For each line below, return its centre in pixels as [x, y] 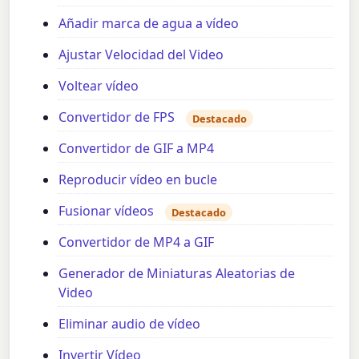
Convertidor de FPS [117, 117]
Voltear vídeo [99, 86]
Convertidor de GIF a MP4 [137, 149]
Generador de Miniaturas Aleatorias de [177, 274]
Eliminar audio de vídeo [130, 324]
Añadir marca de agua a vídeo [149, 24]
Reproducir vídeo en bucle [138, 180]
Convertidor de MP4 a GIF [137, 242]
